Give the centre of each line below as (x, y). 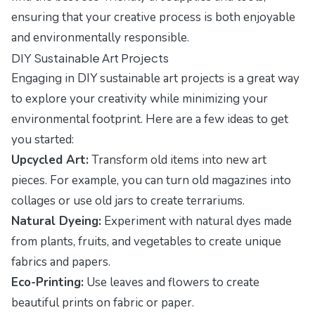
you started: (43, 140)
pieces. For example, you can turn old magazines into (151, 181)
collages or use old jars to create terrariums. (128, 201)
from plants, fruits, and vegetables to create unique (146, 242)
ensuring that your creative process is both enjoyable (153, 18)
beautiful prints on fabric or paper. (103, 303)
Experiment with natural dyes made (197, 221)
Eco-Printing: (47, 283)
